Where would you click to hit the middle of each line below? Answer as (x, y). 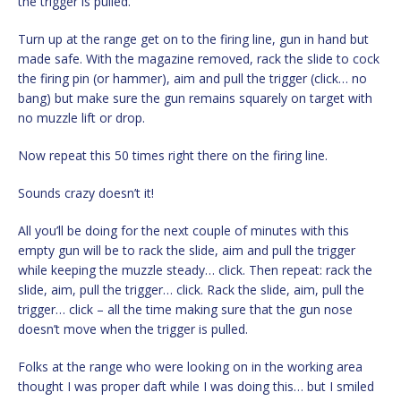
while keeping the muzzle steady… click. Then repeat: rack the (195, 270)
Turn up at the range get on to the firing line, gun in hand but (193, 39)
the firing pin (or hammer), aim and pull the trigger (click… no (192, 79)
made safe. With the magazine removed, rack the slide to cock (199, 59)
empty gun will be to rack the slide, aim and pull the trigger (187, 251)
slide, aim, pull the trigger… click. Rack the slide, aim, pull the (191, 290)
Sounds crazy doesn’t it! (86, 193)
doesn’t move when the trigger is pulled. (133, 329)
